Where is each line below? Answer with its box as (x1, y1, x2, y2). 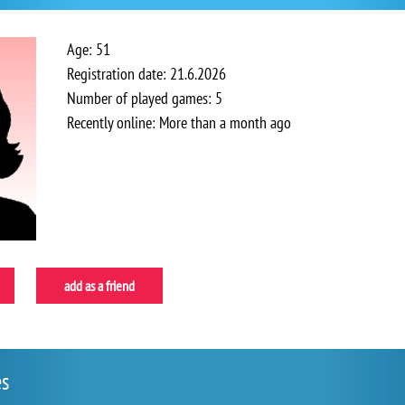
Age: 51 (67, 39, 110, 60)
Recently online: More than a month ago (67, 112, 291, 133)
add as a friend (64, 277, 135, 295)
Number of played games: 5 (67, 88, 222, 108)
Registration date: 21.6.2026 (67, 63, 226, 84)
